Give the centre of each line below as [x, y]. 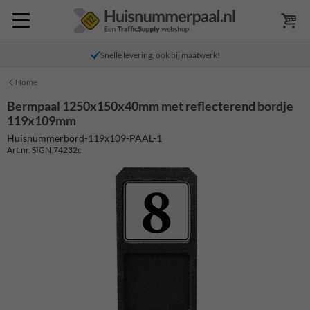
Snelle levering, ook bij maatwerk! [160, 55]
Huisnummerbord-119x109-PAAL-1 [84, 138]
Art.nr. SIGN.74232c [44, 149]
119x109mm [42, 120]
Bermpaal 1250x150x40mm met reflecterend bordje [150, 106]
